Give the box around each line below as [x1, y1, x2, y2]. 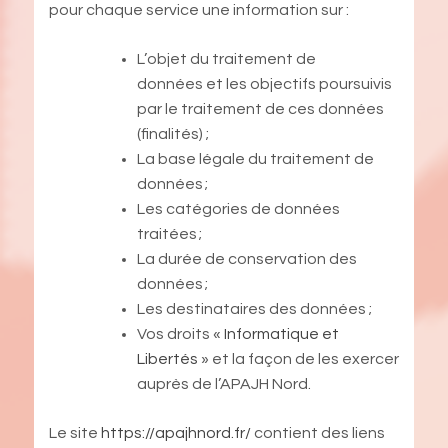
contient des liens [250, 424, 385, 441]
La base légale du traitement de [136, 150, 374, 167]
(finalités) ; [136, 125, 212, 142]
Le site [48, 424, 101, 441]
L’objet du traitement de [136, 50, 316, 67]
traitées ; [136, 225, 202, 242]
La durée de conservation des [136, 250, 357, 267]
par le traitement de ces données [136, 100, 384, 117]
